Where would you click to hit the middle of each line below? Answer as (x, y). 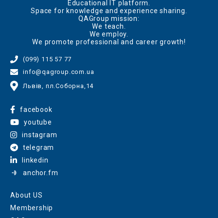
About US (27, 195)
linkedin (35, 160)
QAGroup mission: (109, 18)
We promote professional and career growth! (109, 42)
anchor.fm (41, 173)
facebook (36, 109)
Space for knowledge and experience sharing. (109, 10)
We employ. (109, 34)
